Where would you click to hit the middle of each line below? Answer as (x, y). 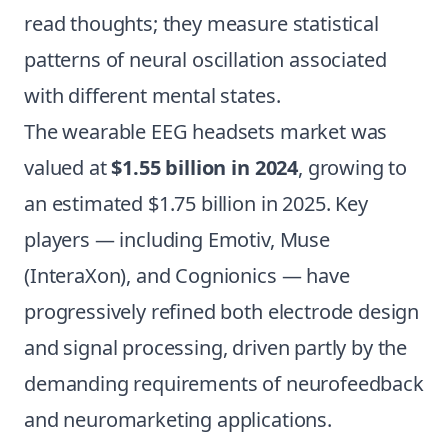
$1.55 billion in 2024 (205, 167)
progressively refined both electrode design (222, 311)
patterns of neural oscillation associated (205, 59)
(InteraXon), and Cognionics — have (187, 275)
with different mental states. (152, 95)
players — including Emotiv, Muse (177, 239)
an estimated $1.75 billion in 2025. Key (196, 203)
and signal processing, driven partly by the (216, 347)
